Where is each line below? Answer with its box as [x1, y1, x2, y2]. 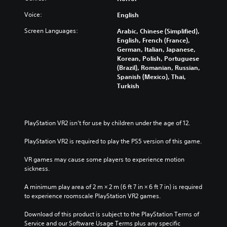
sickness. [24, 164, 50, 173]
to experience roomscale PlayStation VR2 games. [24, 191, 161, 200]
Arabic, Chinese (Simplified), [117, 26, 200, 35]
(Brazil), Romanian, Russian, [117, 63, 200, 71]
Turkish [117, 81, 139, 90]
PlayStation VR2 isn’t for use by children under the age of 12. [24, 118, 190, 127]
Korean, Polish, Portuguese [117, 54, 199, 62]
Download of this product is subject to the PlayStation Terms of [24, 209, 199, 218]
